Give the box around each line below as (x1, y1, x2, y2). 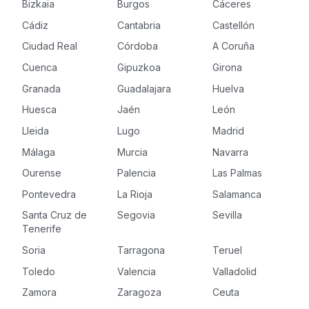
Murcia (117, 146, 148, 158)
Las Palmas (212, 167, 263, 179)
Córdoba (117, 40, 158, 52)
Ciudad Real (21, 40, 77, 52)
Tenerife (21, 223, 61, 235)
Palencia (117, 167, 156, 179)
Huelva (212, 82, 245, 94)
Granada (21, 82, 61, 94)
